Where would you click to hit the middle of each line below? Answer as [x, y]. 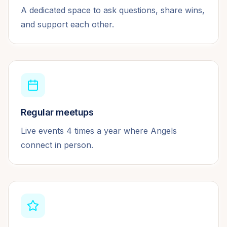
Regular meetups [57, 112]
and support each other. [67, 24]
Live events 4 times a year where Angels [99, 130]
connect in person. [57, 145]
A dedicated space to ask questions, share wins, [113, 10]
